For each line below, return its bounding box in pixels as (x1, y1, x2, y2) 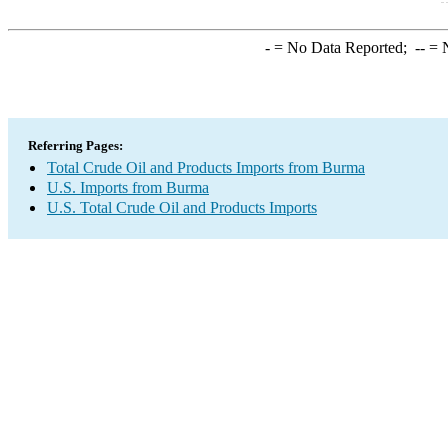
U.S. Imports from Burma (47, 179, 209, 196)
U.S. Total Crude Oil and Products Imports (47, 199, 317, 216)
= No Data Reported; (269, 39, 415, 56)
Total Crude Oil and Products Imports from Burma (47, 159, 365, 176)
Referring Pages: (28, 138, 123, 153)
